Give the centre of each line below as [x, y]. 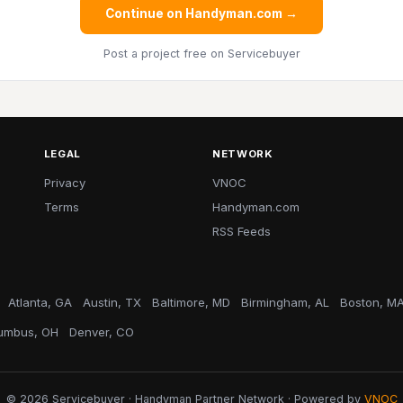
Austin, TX [112, 302]
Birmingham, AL [285, 302]
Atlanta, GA [40, 302]
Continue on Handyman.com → [201, 13]
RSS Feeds [241, 231]
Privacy [64, 183]
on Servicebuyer [253, 54]
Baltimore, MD [191, 302]
